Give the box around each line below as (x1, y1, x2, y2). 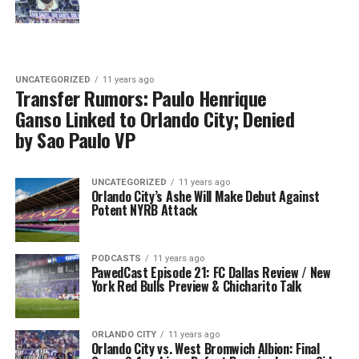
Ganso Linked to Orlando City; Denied (14, 104, 295, 133)
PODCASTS (91, 253, 141, 264)
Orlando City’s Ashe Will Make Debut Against (91, 187, 320, 206)
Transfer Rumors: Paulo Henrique (14, 83, 267, 112)
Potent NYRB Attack (91, 200, 197, 220)
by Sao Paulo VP (14, 125, 135, 154)
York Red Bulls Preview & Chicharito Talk (91, 276, 301, 296)
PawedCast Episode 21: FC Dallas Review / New (91, 263, 331, 282)
